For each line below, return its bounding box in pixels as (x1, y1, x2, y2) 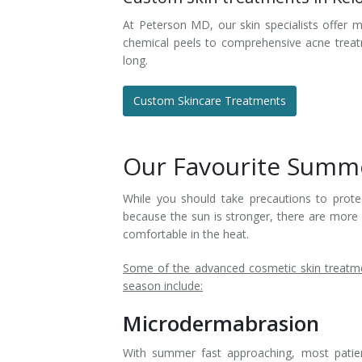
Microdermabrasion (123, 309, 319, 338)
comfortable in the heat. (123, 226, 249, 242)
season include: (123, 278, 203, 293)
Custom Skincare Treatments (133, 93, 286, 108)
